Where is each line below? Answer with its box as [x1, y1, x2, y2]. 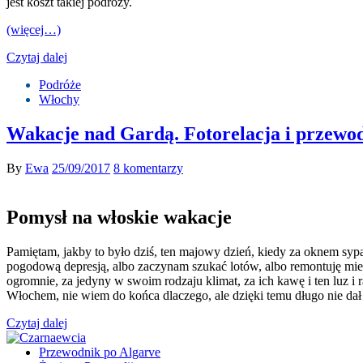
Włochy [39, 92, 79, 107]
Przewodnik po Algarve [39, 344, 160, 359]
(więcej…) [6, 23, 61, 37]
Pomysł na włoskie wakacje [6, 206, 232, 228]
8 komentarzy [113, 160, 183, 175]
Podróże [39, 78, 81, 92]
